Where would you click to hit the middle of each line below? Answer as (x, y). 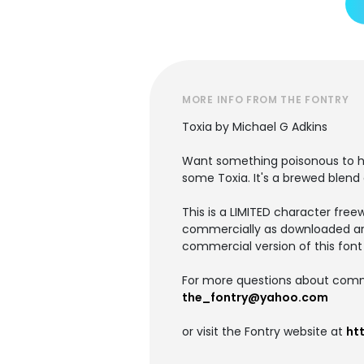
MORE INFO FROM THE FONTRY (266, 100)
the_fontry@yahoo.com (255, 297)
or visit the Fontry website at (264, 331)
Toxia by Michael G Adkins (255, 127)
